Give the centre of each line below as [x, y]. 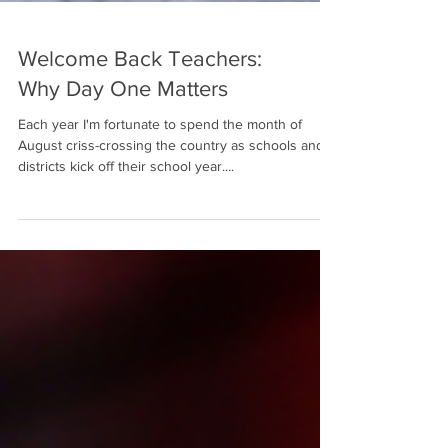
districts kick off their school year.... [126, 202]
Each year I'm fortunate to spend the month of [160, 160]
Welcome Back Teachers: [140, 94]
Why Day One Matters [123, 124]
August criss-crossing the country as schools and [171, 181]
